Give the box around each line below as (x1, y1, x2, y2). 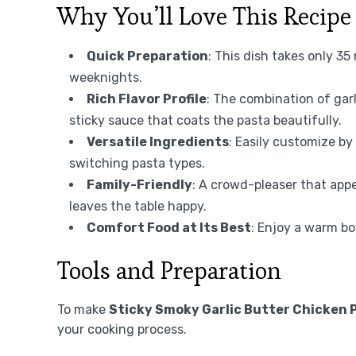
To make (57, 301, 109, 317)
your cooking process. (57, 321, 187, 337)
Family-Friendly (87, 176, 192, 192)
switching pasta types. (69, 155, 205, 171)
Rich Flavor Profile (87, 91, 207, 106)
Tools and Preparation (57, 254, 281, 286)
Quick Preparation (87, 48, 208, 64)
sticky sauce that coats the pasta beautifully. (69, 112, 342, 128)
